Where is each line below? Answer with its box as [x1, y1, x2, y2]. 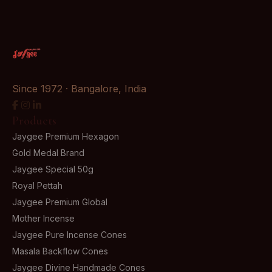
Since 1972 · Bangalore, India [12, 83, 146, 95]
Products [12, 114, 56, 128]
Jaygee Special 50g [12, 164, 93, 174]
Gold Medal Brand [12, 148, 84, 158]
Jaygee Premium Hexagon [12, 131, 119, 141]
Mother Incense [12, 213, 75, 223]
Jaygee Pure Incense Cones [12, 229, 127, 240]
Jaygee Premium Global [12, 197, 107, 207]
